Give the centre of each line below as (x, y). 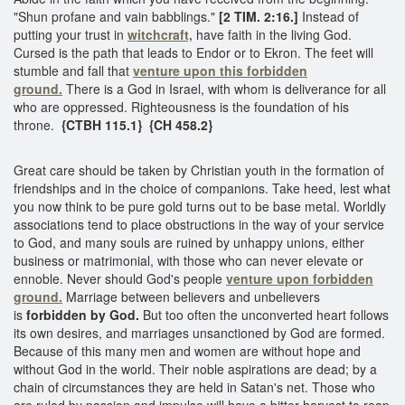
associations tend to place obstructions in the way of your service (199, 224)
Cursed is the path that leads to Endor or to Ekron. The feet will (193, 52)
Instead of (330, 16)
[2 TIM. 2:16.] (260, 16)
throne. (38, 124)
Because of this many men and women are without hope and (187, 350)
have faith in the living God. (272, 34)
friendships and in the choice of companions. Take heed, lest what (202, 188)
